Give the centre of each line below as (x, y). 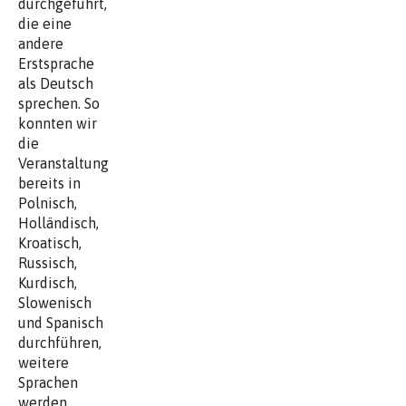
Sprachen (48, 382)
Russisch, (48, 262)
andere (41, 43)
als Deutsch (56, 83)
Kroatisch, (50, 242)
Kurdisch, (48, 282)
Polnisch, (48, 203)
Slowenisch (55, 302)
